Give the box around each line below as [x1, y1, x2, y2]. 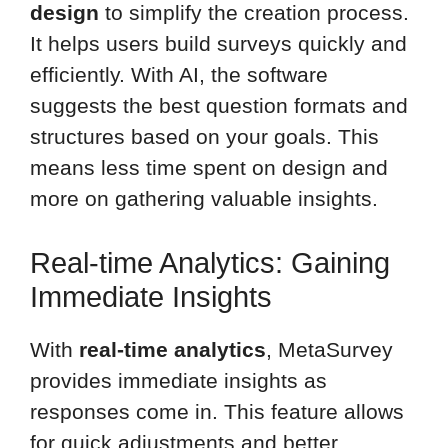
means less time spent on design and [30, 156, 388, 180]
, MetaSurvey [266, 337, 393, 361]
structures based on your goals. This [30, 125, 379, 149]
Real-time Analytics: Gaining [30, 246, 390, 279]
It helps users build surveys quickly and [30, 32, 407, 56]
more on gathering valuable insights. [30, 187, 378, 211]
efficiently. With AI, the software [30, 63, 328, 87]
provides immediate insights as [30, 368, 327, 392]
